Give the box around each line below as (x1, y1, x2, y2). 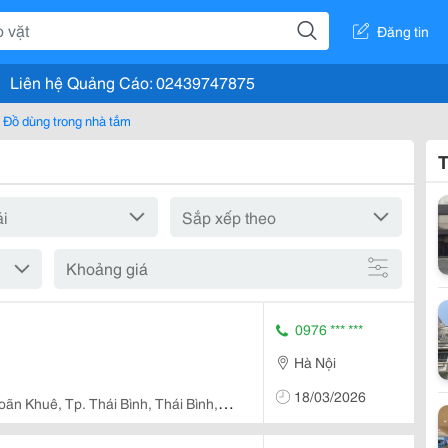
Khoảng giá (65, 256, 148, 279)
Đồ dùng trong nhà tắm (3, 111, 131, 129)
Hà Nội (294, 351, 336, 372)
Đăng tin (377, 20, 429, 41)
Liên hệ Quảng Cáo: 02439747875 (10, 70, 255, 93)
